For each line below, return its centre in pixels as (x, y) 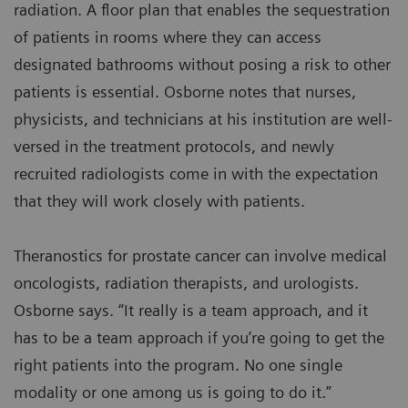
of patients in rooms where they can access (168, 37)
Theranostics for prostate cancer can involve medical (200, 256)
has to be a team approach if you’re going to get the (199, 338)
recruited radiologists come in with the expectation (196, 174)
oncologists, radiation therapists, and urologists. (186, 283)
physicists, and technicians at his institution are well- (203, 119)
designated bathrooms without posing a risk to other (202, 65)
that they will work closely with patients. (159, 201)
